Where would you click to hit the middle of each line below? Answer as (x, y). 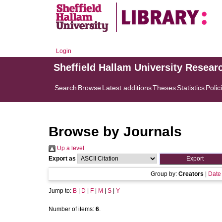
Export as (62, 159)
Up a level (70, 148)
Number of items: (72, 209)
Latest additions (127, 88)
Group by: (164, 174)
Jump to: (61, 191)
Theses (164, 88)
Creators (191, 174)
